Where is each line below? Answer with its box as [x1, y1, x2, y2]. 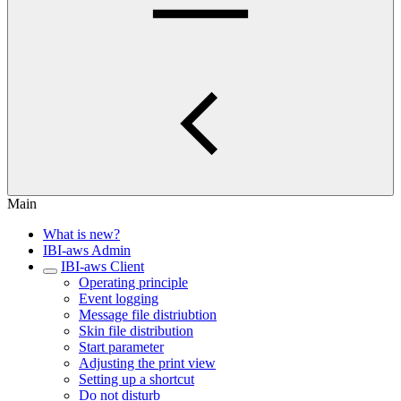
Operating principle [79, 275, 188, 290]
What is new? [43, 226, 120, 242]
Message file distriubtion [79, 307, 217, 322]
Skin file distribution [79, 323, 193, 338]
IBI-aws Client [61, 259, 144, 274]
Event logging [79, 291, 158, 306]
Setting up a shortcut [79, 371, 194, 387]
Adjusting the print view [79, 355, 216, 371]
